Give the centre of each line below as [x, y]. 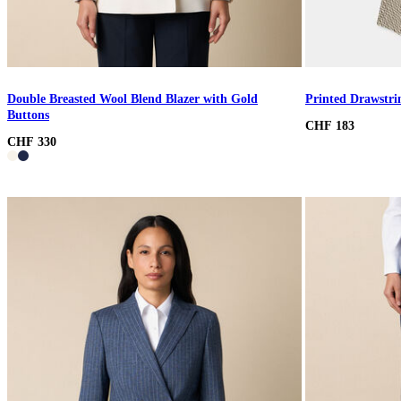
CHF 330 [32, 141]
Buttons [28, 115]
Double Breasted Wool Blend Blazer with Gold [132, 99]
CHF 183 [330, 125]
